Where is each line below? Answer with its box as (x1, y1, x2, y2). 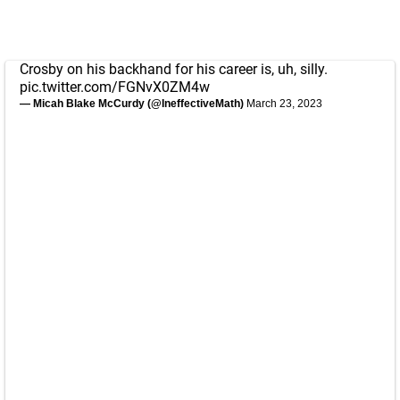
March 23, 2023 (246, 97, 322, 110)
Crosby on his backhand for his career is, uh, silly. (20, 61, 328, 78)
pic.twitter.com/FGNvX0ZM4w (20, 79, 210, 96)
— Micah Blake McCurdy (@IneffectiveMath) (20, 97, 246, 110)
